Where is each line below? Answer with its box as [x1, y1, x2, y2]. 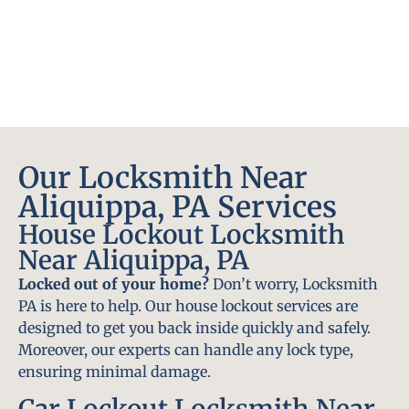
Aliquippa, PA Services [18, 189, 337, 226]
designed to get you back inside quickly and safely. [18, 319, 371, 338]
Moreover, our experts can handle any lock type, [18, 341, 353, 360]
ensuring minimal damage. [18, 362, 211, 382]
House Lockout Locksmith [18, 218, 345, 252]
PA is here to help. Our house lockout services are [18, 297, 358, 316]
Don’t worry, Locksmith [209, 275, 378, 294]
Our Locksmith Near [18, 160, 308, 197]
